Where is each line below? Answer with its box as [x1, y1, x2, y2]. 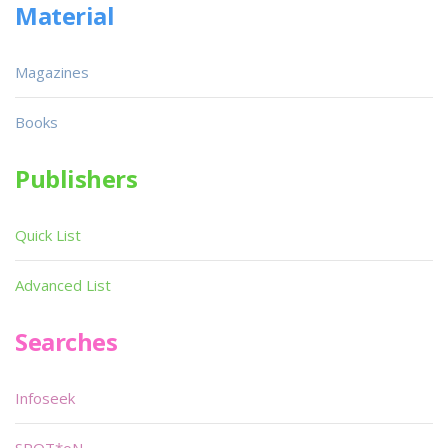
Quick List [15, 224, 81, 245]
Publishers [15, 161, 138, 195]
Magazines [15, 61, 89, 82]
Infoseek [15, 387, 75, 408]
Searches [15, 324, 118, 358]
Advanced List [15, 274, 111, 295]
